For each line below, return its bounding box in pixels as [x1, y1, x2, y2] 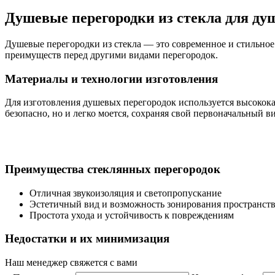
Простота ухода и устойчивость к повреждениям [29, 209, 234, 220]
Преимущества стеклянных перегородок [5, 162, 220, 176]
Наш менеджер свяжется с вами [5, 257, 137, 268]
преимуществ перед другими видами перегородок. [5, 49, 218, 60]
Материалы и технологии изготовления [5, 72, 218, 85]
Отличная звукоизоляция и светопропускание [29, 187, 222, 198]
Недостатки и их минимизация [5, 232, 169, 246]
